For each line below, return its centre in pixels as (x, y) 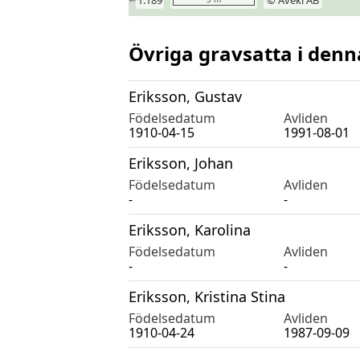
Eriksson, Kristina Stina (207, 296)
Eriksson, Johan (181, 163)
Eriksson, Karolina (190, 229)
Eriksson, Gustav (185, 96)
